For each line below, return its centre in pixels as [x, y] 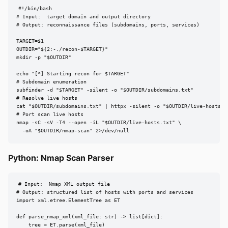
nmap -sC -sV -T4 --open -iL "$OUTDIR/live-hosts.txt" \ [99, 123]
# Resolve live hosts [47, 98]
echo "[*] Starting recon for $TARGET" [73, 74]
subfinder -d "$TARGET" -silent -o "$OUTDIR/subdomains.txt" [105, 90]
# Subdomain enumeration [51, 82]
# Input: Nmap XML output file [64, 184]
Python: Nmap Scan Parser [61, 158]
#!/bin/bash [35, 9]
